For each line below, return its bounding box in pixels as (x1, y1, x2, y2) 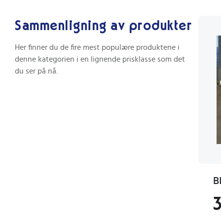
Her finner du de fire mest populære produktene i (15, 43, 180, 52)
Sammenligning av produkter (15, 19, 192, 34)
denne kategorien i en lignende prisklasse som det (15, 55, 185, 64)
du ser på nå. (15, 67, 58, 75)
